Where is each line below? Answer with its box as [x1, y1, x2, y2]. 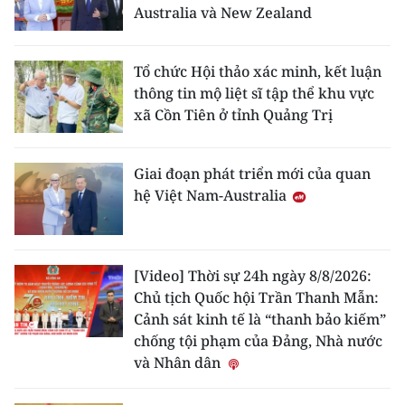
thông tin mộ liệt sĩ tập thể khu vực [134, 83, 374, 103]
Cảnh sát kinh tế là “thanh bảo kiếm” [134, 309, 386, 329]
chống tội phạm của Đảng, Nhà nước [134, 331, 382, 351]
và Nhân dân [134, 353, 224, 372]
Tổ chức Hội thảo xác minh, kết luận [134, 61, 381, 81]
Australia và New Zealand [134, 3, 312, 23]
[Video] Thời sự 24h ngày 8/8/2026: [134, 266, 372, 286]
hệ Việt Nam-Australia [134, 185, 290, 205]
